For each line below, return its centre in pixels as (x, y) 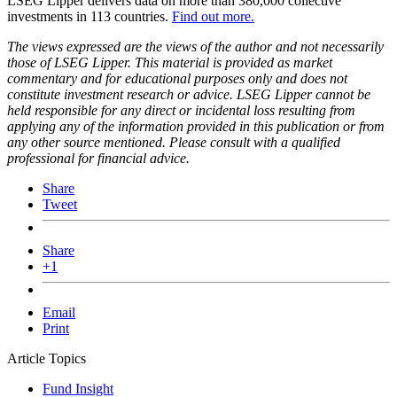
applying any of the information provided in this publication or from (196, 126)
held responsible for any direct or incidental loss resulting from (181, 110)
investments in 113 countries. (90, 16)
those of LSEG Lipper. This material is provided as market (170, 62)
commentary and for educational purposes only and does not (177, 78)
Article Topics (47, 358)
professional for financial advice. (98, 158)
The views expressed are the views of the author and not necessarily (195, 46)
